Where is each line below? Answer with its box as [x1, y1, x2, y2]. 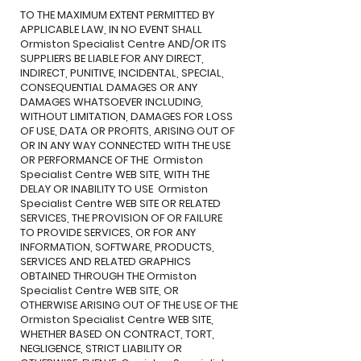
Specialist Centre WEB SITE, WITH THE [20, 167, 210, 182]
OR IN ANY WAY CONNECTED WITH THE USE [20, 138, 230, 153]
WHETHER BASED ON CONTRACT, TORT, [20, 326, 214, 342]
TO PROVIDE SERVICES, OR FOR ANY [20, 225, 196, 240]
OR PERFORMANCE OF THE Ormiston [20, 152, 203, 168]
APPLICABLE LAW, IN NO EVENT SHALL [20, 22, 202, 37]
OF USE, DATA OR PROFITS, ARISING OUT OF [20, 123, 234, 139]
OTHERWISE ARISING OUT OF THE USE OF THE [20, 297, 238, 313]
